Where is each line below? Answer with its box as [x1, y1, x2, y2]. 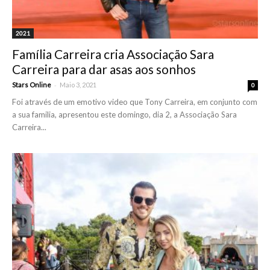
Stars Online [12, 80, 51, 89]
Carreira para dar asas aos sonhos [12, 61, 196, 77]
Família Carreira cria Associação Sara [12, 46, 214, 61]
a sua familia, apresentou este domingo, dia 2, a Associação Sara [12, 109, 237, 119]
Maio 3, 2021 [60, 80, 96, 89]
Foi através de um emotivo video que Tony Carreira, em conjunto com [12, 96, 257, 107]
